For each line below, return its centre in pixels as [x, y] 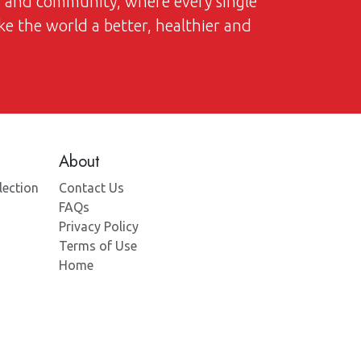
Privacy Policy [99, 226]
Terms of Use [98, 246]
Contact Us [91, 188]
